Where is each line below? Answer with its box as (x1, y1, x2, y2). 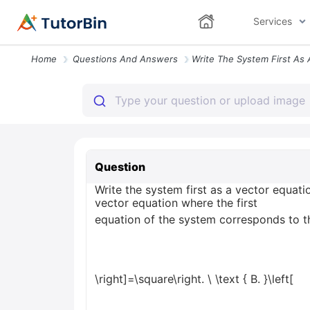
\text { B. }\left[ (212, 272, 293, 286)
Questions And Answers (73, 53, 178, 64)
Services (253, 15, 292, 27)
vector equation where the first (95, 196, 257, 210)
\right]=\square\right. (95, 272, 208, 286)
